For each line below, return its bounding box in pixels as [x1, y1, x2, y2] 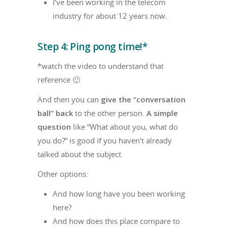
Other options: [37, 169, 88, 179]
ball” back [37, 108, 73, 119]
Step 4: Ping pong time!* [37, 40, 147, 54]
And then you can [37, 94, 101, 105]
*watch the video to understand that [37, 61, 164, 71]
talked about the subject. [37, 149, 123, 160]
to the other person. [73, 108, 146, 119]
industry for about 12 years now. [53, 11, 167, 21]
